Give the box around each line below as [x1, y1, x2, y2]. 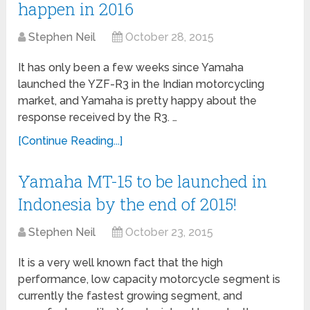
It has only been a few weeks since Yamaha [18, 61, 244, 75]
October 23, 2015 [125, 226, 214, 239]
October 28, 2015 [125, 30, 215, 44]
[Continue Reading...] [18, 134, 123, 148]
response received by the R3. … [18, 111, 178, 125]
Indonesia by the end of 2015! [18, 193, 237, 216]
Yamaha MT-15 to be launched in [18, 170, 268, 193]
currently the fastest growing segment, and [18, 289, 243, 303]
